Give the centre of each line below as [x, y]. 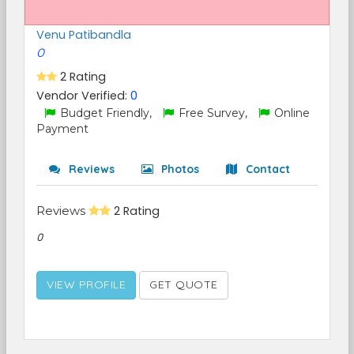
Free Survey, [213, 113]
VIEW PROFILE [86, 284]
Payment [62, 129]
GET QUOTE [184, 284]
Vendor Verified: [83, 96]
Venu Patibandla [84, 35]
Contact [266, 169]
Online [290, 113]
